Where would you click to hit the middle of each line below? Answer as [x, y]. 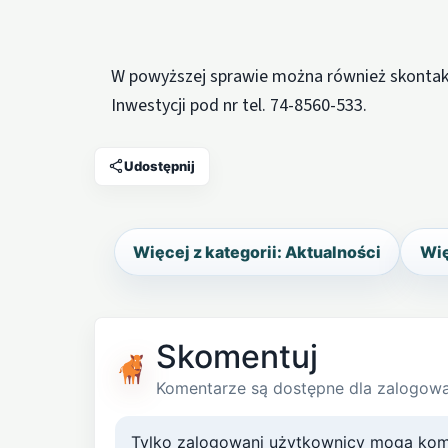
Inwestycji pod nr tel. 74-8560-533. [239, 105]
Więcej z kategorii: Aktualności [256, 251]
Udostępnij [160, 165]
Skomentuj [236, 357]
